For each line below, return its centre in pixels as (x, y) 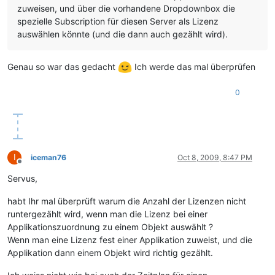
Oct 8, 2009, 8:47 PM (215, 158)
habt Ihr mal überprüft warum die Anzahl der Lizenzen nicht (127, 201)
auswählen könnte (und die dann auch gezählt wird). (122, 34)
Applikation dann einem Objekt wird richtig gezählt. (110, 253)
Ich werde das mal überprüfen (194, 66)
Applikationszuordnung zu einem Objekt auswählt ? (110, 227)
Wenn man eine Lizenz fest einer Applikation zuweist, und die (130, 240)
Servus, (22, 179)
